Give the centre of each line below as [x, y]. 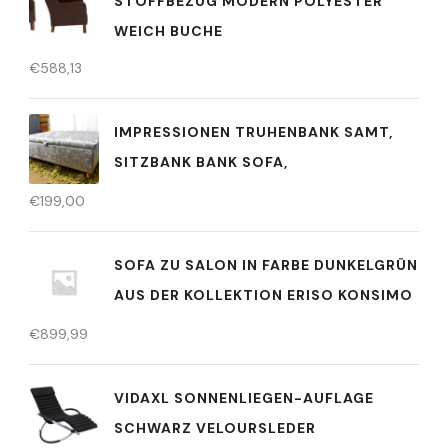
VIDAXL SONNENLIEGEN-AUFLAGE [244, 397]
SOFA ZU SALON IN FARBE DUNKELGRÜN [266, 264]
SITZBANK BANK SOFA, [201, 161]
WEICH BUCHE [168, 31]
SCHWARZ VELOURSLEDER [215, 427]
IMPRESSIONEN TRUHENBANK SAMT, [253, 131]
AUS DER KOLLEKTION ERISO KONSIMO [263, 294]
